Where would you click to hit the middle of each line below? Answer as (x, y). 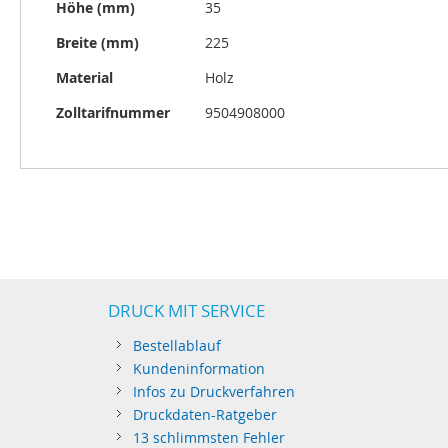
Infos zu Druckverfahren (213, 391)
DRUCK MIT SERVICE (186, 310)
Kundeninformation (198, 368)
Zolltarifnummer (113, 112)
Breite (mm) (97, 42)
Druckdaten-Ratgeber (204, 414)
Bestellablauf (176, 345)
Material (84, 77)
